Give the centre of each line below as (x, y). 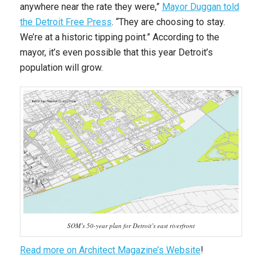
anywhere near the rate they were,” (91, 7)
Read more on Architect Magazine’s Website (110, 250)
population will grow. (61, 68)
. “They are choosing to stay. (168, 22)
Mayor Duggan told (200, 7)
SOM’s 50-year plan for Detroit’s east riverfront (131, 225)
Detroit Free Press (73, 22)
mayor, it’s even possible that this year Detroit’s (116, 53)
